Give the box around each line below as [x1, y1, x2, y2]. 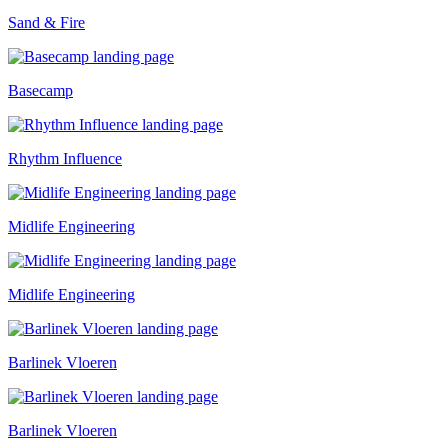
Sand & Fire [8, 13, 85, 31]
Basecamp [8, 81, 73, 99]
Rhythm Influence [8, 149, 122, 167]
